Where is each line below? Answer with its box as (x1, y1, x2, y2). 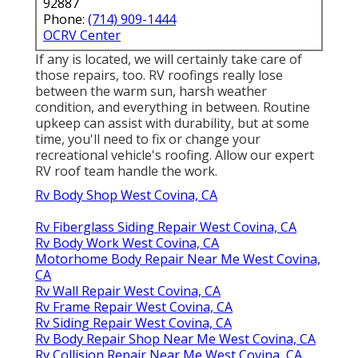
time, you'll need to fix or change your (35, 129, 261, 148)
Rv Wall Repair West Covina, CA (35, 281, 221, 300)
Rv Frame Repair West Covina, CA (35, 297, 233, 316)
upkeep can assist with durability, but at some (35, 113, 309, 132)
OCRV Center (43, 26, 121, 44)
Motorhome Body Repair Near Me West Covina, (35, 249, 320, 268)
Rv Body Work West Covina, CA (35, 233, 219, 252)
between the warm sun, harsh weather (35, 82, 267, 100)
